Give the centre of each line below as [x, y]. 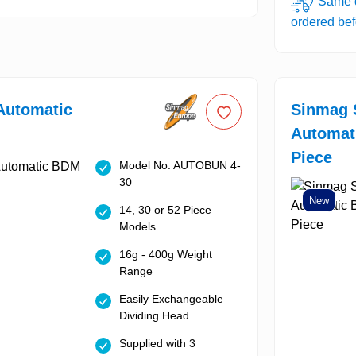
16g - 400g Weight [165, 255]
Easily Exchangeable [171, 299]
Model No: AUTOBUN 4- [180, 166]
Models [137, 227]
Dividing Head [154, 316]
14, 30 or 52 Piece [165, 210]
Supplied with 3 [157, 344]
